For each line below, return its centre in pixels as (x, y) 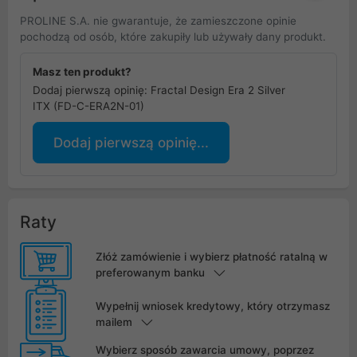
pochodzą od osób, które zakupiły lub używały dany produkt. (173, 37)
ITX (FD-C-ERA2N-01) (88, 106)
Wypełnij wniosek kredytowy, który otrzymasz (212, 306)
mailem (114, 322)
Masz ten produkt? (82, 72)
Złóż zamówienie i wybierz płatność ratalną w (211, 256)
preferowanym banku (150, 272)
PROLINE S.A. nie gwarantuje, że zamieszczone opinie (158, 21)
